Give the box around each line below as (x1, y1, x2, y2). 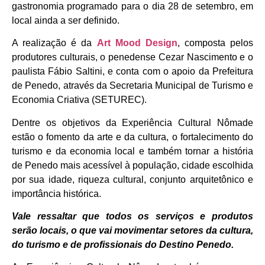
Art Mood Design (92, 38, 177, 49)
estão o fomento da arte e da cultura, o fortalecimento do (12, 131, 253, 142)
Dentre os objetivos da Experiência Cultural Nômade (12, 117, 253, 128)
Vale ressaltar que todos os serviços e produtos (12, 211, 253, 221)
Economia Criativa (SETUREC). (12, 95, 147, 105)
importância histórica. (12, 188, 101, 199)
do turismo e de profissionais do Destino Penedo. (12, 239, 234, 250)
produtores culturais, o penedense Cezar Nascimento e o (12, 52, 253, 63)
